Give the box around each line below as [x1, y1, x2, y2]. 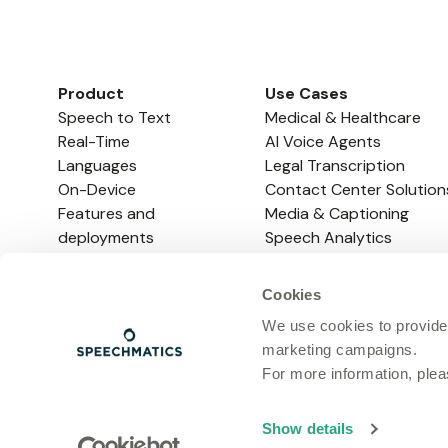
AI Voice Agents [264, 130, 381, 152]
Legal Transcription [264, 154, 405, 176]
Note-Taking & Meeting [264, 250, 434, 272]
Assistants [264, 274, 343, 296]
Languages [57, 154, 137, 176]
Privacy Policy [345, 418, 446, 440]
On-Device [57, 178, 136, 200]
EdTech [264, 298, 320, 320]
